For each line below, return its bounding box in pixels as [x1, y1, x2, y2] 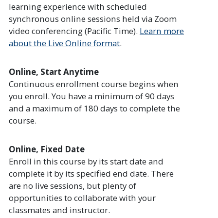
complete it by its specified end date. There [9, 167, 174, 179]
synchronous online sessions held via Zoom [9, 13, 177, 24]
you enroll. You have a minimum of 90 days [9, 90, 174, 102]
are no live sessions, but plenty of [9, 180, 136, 191]
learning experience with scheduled [9, 1, 147, 12]
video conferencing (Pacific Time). [9, 25, 140, 36]
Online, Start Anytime [9, 66, 99, 77]
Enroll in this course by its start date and [9, 155, 163, 167]
